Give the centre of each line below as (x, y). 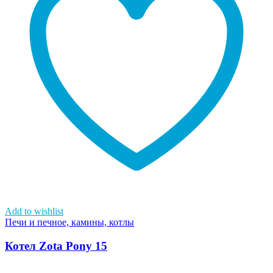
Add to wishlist (34, 211)
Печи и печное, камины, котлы (69, 222)
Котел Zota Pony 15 (56, 246)
